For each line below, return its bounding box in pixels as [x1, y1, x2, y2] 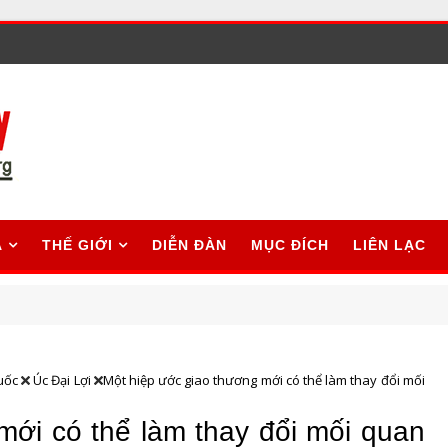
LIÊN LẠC [353, 237, 426, 253]
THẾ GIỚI [42, 237, 113, 253]
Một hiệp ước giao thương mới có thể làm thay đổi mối [102, 371, 425, 389]
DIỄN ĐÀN [152, 237, 227, 253]
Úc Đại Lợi [33, 371, 91, 389]
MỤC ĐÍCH [251, 237, 329, 253]
